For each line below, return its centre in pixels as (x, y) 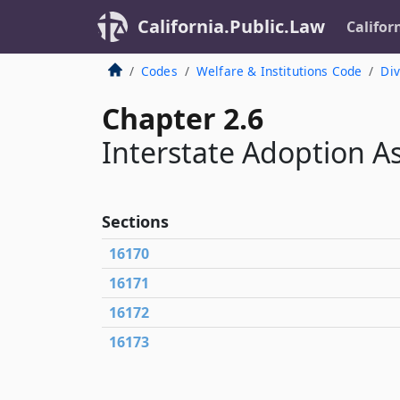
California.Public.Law (231, 26)
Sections (135, 221)
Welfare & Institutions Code (279, 71)
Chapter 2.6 (183, 118)
